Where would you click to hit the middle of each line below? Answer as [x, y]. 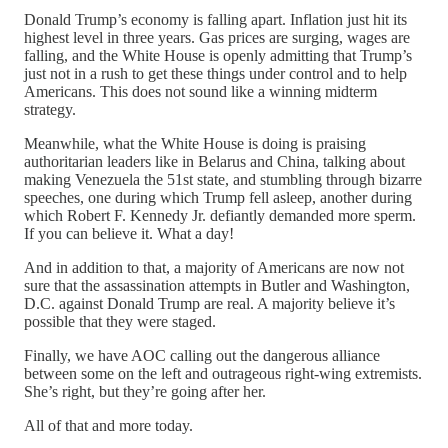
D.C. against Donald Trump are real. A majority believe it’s [209, 303]
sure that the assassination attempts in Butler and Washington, [217, 285]
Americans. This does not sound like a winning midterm [200, 91]
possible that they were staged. [120, 321]
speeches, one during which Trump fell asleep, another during [218, 197]
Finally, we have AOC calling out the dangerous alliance [202, 355]
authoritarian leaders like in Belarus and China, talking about [214, 161]
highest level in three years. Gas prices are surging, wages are [217, 37]
